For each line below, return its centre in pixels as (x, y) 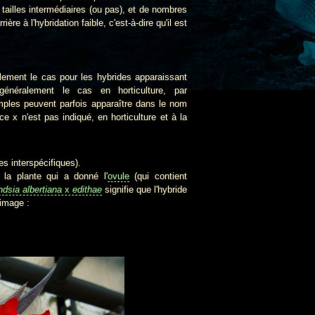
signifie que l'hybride (146, 189)
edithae (85, 189)
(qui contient (158, 176)
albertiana (43, 189)
